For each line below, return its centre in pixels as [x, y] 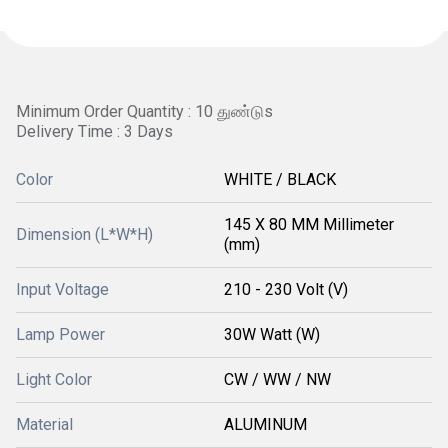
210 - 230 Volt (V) [286, 289]
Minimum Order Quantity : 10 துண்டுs [144, 111]
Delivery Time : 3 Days [94, 131]
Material [44, 424]
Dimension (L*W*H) [84, 234]
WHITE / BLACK [280, 179]
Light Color [54, 379]
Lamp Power [60, 334]
